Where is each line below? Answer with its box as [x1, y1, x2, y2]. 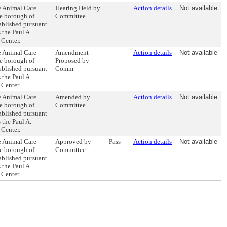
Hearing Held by [55, 4, 100, 12]
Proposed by [55, 57, 89, 64]
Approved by [55, 138, 91, 145]
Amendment [55, 49, 89, 56]
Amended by [55, 93, 90, 101]
